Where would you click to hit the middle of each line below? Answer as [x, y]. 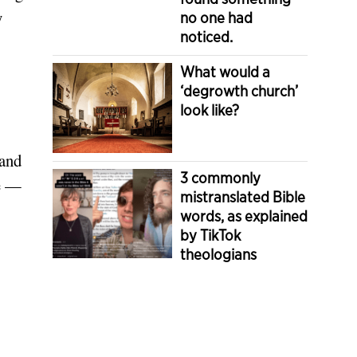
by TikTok [210, 235]
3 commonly [220, 178]
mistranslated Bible [243, 197]
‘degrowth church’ [239, 91]
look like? [210, 110]
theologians [218, 254]
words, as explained [244, 216]
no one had [216, 18]
